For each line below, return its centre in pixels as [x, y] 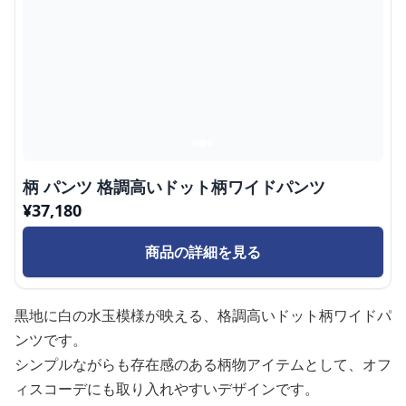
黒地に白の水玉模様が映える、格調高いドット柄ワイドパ [203, 315]
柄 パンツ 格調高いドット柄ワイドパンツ [174, 186]
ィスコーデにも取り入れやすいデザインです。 [167, 388]
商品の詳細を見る [203, 251]
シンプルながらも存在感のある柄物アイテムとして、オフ [203, 364]
